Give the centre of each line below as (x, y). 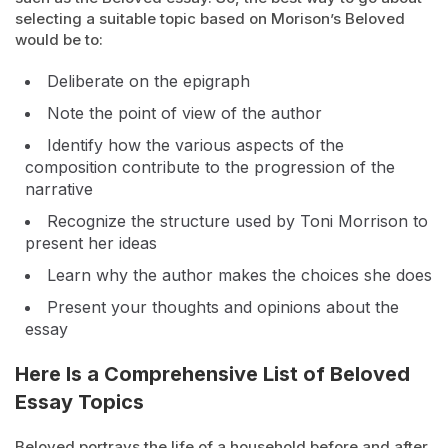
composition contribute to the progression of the (210, 167)
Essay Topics (79, 402)
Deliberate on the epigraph (148, 81)
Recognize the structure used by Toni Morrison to (237, 221)
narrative (59, 189)
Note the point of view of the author (184, 113)
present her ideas (91, 243)
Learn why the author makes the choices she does (239, 275)
